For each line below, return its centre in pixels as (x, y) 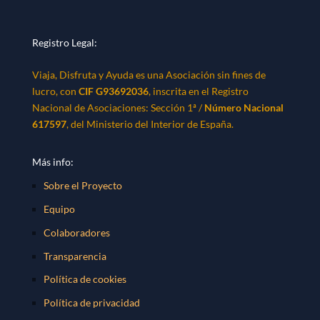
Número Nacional (244, 108)
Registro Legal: (64, 43)
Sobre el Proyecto (82, 186)
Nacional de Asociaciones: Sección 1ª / (118, 108)
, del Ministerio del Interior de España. (150, 124)
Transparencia (75, 256)
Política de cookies (85, 279)
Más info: (52, 162)
